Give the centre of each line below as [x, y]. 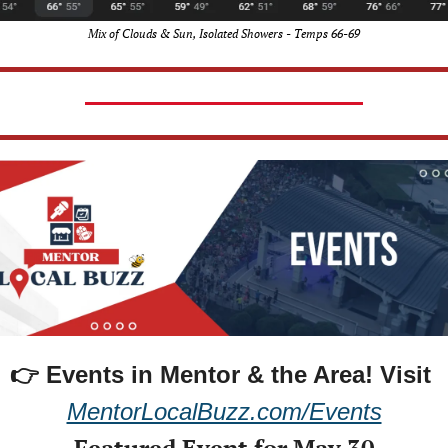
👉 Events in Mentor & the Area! [195, 375]
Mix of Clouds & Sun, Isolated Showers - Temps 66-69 [224, 33]
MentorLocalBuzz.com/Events [224, 412]
